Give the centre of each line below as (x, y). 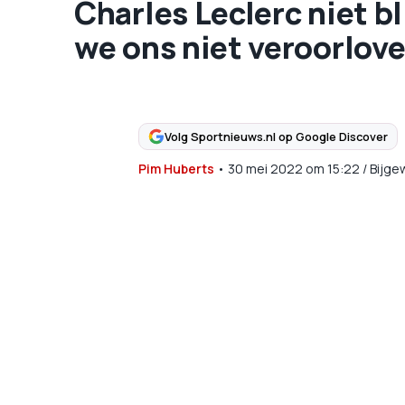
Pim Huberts (176, 169)
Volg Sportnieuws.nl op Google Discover (276, 136)
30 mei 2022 (265, 169)
